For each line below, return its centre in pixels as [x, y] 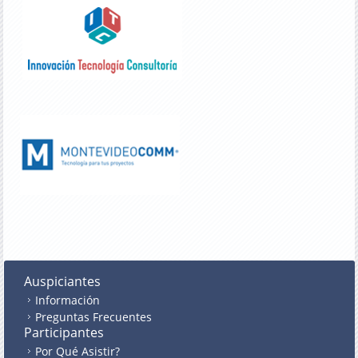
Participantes [64, 333]
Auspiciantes [63, 282]
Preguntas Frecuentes [94, 317]
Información [68, 300]
